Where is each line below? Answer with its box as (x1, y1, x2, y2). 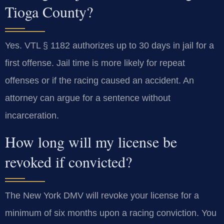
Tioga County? (5, 1, 93, 21)
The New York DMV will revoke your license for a (5, 190, 199, 200)
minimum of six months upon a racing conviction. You (5, 207, 216, 218)
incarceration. (5, 110, 59, 120)
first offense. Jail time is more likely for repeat (5, 57, 185, 68)
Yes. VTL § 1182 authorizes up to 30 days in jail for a (5, 40, 214, 50)
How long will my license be (5, 131, 177, 151)
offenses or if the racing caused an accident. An (5, 75, 194, 85)
